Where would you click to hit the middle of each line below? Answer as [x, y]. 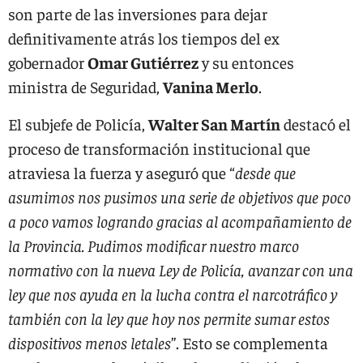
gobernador [48, 62]
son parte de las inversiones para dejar [138, 13]
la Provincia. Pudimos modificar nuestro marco [154, 245]
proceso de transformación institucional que [159, 148]
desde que [265, 172]
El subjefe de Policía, [78, 124]
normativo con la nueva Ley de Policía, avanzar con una [181, 269]
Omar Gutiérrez [143, 62]
